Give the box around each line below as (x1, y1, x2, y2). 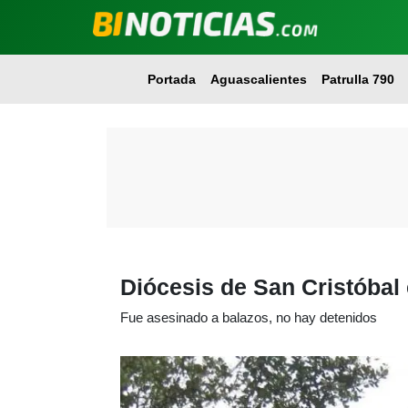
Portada (147, 72, 196, 87)
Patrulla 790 (321, 72, 394, 87)
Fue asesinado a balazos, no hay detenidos (120, 310, 377, 325)
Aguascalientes (209, 72, 307, 87)
